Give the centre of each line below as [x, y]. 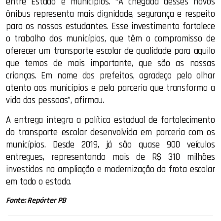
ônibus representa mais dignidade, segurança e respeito [110, 14]
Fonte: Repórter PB [36, 201]
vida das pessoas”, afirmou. [55, 100]
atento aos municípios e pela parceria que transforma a [110, 88]
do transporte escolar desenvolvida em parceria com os [110, 132]
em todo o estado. [39, 182]
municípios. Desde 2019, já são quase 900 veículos [110, 145]
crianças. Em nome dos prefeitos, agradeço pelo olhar [110, 76]
